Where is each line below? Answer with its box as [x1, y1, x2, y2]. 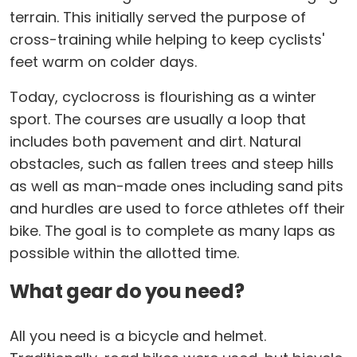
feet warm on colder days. [10, 52, 197, 72]
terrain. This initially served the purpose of [10, 7, 306, 27]
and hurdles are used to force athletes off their [10, 198, 345, 218]
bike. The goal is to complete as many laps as [10, 221, 335, 241]
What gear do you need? [10, 278, 245, 304]
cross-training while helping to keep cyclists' [10, 29, 324, 49]
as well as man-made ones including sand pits [10, 176, 343, 196]
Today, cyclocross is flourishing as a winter [10, 87, 316, 107]
